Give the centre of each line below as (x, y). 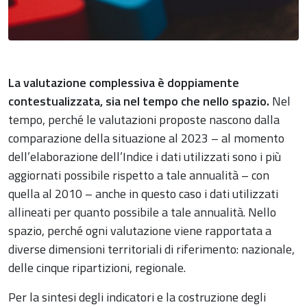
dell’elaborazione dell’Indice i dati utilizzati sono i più (145, 157)
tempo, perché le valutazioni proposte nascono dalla (144, 120)
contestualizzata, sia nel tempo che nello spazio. (139, 101)
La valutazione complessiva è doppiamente (124, 83)
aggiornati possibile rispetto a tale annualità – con (139, 175)
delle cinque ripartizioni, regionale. (97, 268)
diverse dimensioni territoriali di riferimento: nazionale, (151, 249)
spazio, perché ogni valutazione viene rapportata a (140, 231)
